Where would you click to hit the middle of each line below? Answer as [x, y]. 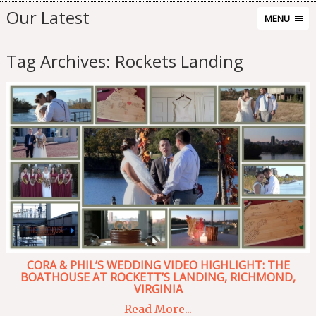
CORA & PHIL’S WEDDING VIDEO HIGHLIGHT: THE [158, 266]
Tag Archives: [60, 61]
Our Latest [48, 17]
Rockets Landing [179, 61]
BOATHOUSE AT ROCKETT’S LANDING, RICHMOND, [158, 278]
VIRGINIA [158, 290]
